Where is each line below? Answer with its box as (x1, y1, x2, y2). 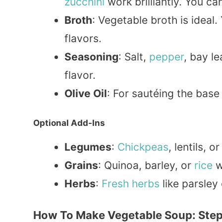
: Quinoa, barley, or (98, 159, 194, 172)
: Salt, (118, 50, 149, 63)
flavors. (64, 32, 102, 45)
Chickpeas (117, 141, 168, 154)
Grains (64, 159, 98, 172)
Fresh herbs (102, 177, 160, 190)
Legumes (64, 141, 111, 154)
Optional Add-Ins (33, 118, 105, 128)
